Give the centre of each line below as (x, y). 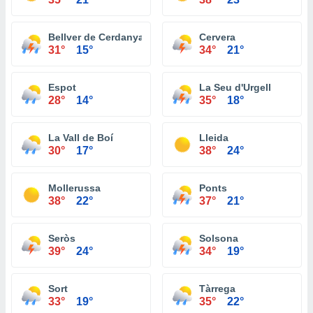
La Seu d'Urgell (235, 87)
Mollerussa (74, 188)
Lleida (214, 138)
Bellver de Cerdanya (96, 37)
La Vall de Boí (81, 138)
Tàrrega (217, 289)
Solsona (219, 238)
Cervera (217, 37)
